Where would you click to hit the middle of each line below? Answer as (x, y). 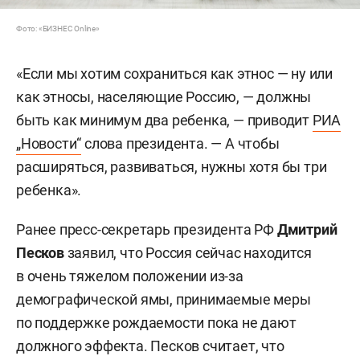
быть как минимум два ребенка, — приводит (164, 120)
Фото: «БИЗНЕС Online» (58, 28)
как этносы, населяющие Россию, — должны (164, 96)
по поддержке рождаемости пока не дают (156, 322)
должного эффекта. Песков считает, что (150, 346)
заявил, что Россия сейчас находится (188, 252)
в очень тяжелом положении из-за (130, 276)
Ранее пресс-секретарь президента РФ (147, 229)
